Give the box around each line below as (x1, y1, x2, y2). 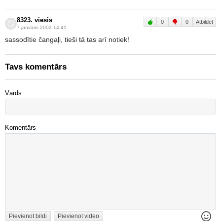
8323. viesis (17, 17, 52, 24)
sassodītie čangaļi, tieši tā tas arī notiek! (5, 36, 129, 43)
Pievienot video (58, 213, 99, 220)
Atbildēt (196, 19, 213, 25)
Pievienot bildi (9, 213, 47, 220)
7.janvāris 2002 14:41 (17, 25, 67, 30)
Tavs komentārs (5, 62, 67, 72)
